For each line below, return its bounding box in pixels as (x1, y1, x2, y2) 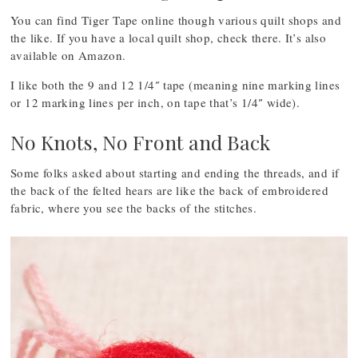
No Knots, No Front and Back (10, 129, 270, 155)
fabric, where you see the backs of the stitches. (10, 200, 257, 216)
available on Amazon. (10, 47, 126, 63)
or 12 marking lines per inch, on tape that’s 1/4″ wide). (10, 94, 300, 110)
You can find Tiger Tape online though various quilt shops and (10, 12, 341, 28)
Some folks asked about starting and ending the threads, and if (10, 165, 340, 181)
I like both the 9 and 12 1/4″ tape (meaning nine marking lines (10, 77, 340, 93)
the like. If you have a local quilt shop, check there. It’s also (10, 30, 326, 46)
